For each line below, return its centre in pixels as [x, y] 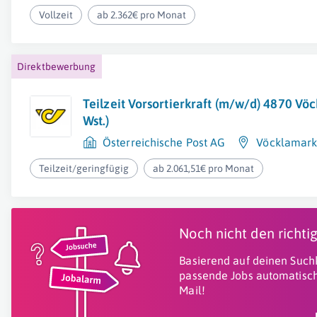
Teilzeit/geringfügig [84, 168]
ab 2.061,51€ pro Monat [204, 168]
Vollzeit [56, 15]
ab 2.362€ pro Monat [142, 15]
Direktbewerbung [57, 67]
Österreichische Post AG [164, 142]
